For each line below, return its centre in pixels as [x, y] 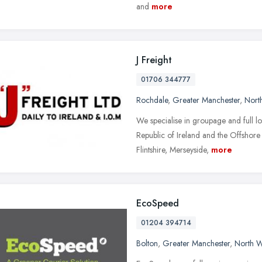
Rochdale [152, 100]
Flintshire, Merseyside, [173, 149]
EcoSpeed [158, 203]
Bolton [147, 243]
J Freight [154, 60]
